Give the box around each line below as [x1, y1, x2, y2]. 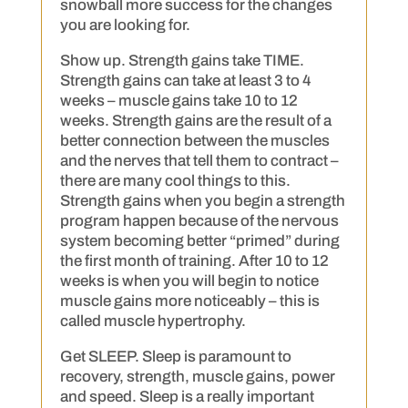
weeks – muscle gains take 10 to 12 [59, 92, 298, 109]
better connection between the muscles [59, 132, 330, 149]
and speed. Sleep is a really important [59, 388, 314, 405]
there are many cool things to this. [59, 172, 291, 189]
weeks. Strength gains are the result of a [59, 112, 331, 129]
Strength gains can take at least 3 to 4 [59, 72, 311, 89]
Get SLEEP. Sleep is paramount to [59, 348, 291, 365]
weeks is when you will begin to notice [59, 272, 319, 290]
